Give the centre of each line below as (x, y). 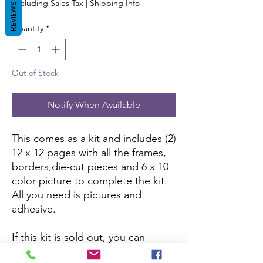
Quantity (28, 28)
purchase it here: (53, 251)
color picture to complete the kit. (90, 181)
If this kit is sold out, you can (78, 237)
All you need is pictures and (77, 195)
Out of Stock (35, 73)
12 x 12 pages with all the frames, (89, 153)
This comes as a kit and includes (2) (94, 139)
